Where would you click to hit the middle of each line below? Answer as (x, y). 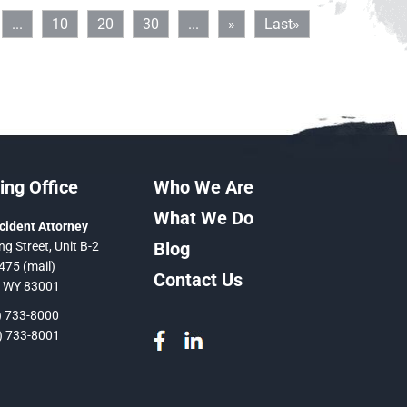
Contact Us (198, 280)
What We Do (203, 218)
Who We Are (203, 187)
